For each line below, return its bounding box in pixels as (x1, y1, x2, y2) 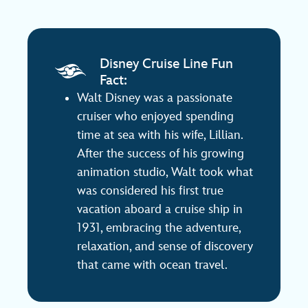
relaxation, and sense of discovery (77, 239, 253, 254)
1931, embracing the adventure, (77, 220, 241, 235)
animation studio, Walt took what (77, 164, 253, 179)
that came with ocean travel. (77, 257, 228, 272)
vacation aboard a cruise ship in (77, 201, 243, 217)
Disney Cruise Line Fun (100, 55, 233, 72)
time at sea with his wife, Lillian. (77, 127, 243, 142)
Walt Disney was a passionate (77, 90, 232, 105)
